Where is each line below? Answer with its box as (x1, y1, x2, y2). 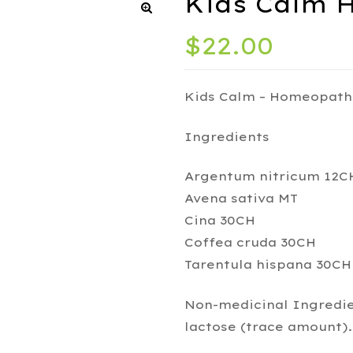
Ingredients (184, 128, 269, 144)
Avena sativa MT (184, 191, 298, 206)
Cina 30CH (184, 213, 255, 229)
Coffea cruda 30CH (184, 235, 316, 251)
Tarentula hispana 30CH (184, 257, 351, 273)
